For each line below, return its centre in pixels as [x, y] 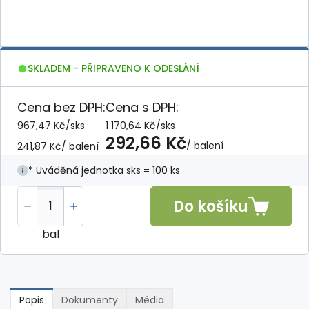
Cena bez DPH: [61, 107]
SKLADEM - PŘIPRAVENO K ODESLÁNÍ [113, 68]
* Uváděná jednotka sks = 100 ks [104, 170]
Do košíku [211, 206]
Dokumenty [90, 300]
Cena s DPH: [142, 107]
